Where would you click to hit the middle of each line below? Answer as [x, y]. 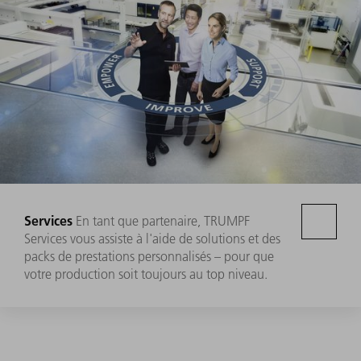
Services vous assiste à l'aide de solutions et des [152, 239]
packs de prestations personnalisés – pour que [149, 257]
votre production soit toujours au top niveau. [146, 274]
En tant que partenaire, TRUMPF [163, 221]
